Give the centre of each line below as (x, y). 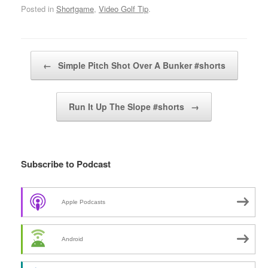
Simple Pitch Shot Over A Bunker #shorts (140, 66)
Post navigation (48, 57)
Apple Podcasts (83, 202)
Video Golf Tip (124, 9)
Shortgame (75, 9)
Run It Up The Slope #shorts (128, 107)
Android (72, 239)
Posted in (39, 9)
